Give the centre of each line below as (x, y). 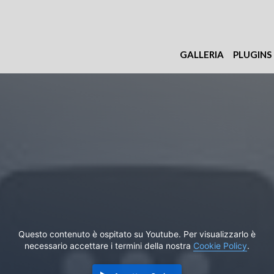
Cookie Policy (220, 246)
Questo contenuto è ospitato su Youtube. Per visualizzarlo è (137, 234)
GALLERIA (202, 54)
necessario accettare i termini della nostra (109, 246)
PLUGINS (252, 54)
